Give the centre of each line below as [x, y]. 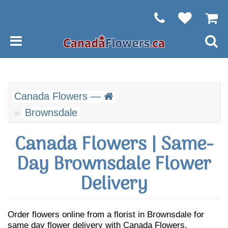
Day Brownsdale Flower [114, 165]
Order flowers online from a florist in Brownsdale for [106, 215]
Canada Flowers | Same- [114, 145]
